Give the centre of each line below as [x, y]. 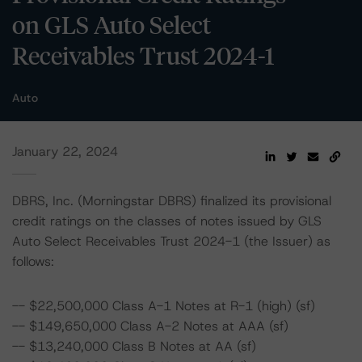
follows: [33, 261]
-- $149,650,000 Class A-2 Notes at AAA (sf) [150, 326]
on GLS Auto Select [112, 24]
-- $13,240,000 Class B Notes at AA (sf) [134, 346]
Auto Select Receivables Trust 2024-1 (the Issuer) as [171, 241]
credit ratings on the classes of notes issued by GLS [167, 221]
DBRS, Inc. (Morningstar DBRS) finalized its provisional [172, 201]
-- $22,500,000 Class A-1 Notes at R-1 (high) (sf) [164, 306]
